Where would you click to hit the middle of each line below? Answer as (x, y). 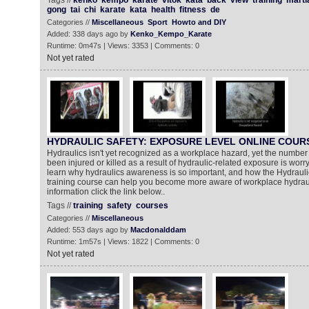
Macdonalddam (158, 230)
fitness (192, 10)
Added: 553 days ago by (88, 230)
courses (152, 206)
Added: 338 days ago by (88, 34)
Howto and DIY (199, 22)
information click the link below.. (106, 192)
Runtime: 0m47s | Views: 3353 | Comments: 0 (123, 46)
